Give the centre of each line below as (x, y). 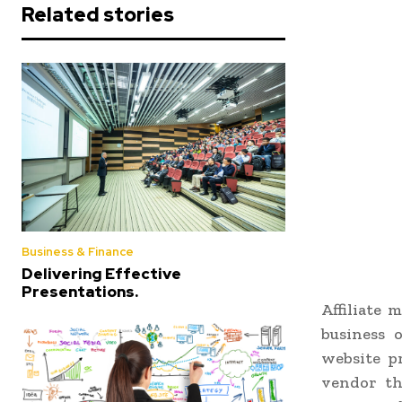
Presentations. (80, 292)
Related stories (98, 15)
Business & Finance (78, 252)
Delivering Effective (101, 274)
